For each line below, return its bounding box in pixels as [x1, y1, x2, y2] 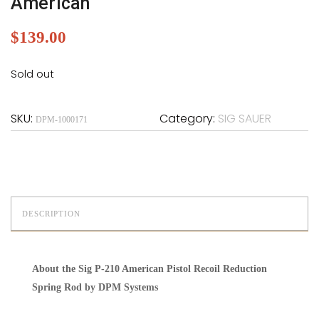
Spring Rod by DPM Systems [32, 282, 158, 293]
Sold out [11, 67, 54, 81]
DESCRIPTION [22, 209, 80, 218]
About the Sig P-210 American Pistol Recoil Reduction [32, 263, 267, 274]
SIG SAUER [218, 110, 271, 127]
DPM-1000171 [36, 115, 88, 125]
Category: [159, 110, 218, 127]
